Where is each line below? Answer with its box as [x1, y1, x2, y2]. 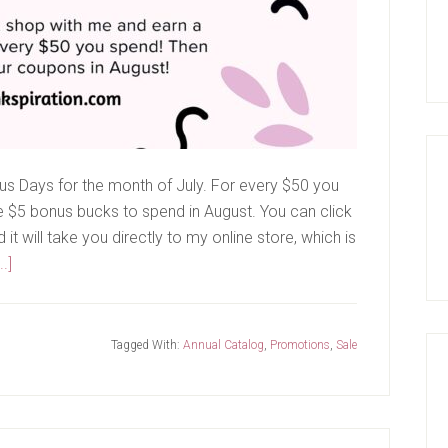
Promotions [270, 338, 330, 352]
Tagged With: [111, 338, 183, 352]
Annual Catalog [183, 338, 264, 352]
